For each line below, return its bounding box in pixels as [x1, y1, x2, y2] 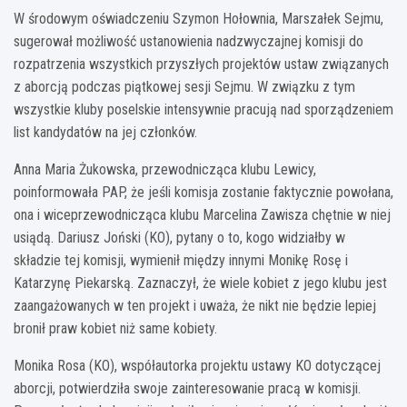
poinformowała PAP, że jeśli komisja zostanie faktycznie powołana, [14, 184, 393, 202]
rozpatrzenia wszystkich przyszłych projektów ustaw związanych [14, 55, 389, 74]
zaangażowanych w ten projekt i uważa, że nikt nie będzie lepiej [14, 297, 376, 315]
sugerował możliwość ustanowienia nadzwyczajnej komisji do [14, 33, 363, 51]
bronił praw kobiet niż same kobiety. [14, 320, 217, 338]
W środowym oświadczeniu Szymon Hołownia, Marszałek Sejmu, [14, 10, 383, 28]
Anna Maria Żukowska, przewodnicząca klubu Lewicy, [14, 161, 316, 179]
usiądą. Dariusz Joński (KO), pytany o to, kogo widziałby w [14, 229, 345, 247]
